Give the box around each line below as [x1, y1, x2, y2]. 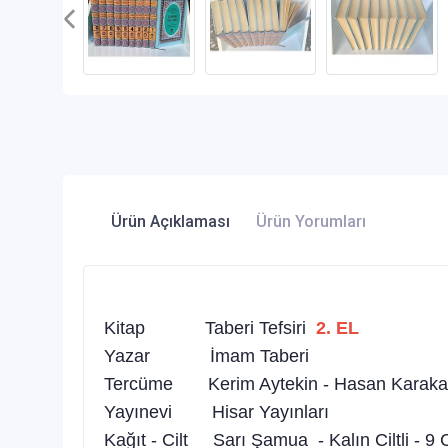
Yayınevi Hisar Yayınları [104, 401, 329, 422]
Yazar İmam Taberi [104, 345, 309, 366]
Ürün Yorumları [256, 211, 366, 231]
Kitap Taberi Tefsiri [104, 317, 311, 338]
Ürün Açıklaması [111, 211, 230, 231]
